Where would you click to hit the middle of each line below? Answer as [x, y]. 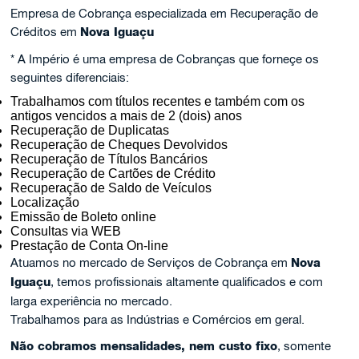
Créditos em [46, 32]
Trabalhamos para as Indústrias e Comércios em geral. [158, 319]
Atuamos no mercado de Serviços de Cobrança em [151, 262]
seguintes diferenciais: [70, 77]
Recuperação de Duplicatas [90, 130]
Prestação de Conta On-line [90, 246]
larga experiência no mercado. [92, 301]
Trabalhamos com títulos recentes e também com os [158, 101]
